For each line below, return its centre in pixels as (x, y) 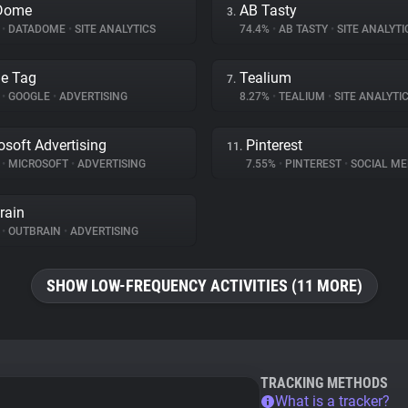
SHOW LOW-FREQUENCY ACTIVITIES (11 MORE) (204, 286)
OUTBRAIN (35, 231)
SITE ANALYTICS (114, 29)
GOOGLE (29, 97)
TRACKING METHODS (324, 383)
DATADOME (37, 29)
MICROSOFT (38, 164)
